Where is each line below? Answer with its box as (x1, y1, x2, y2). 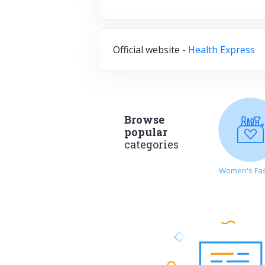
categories (124, 137, 179, 152)
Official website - (113, 43, 188, 56)
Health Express (188, 43, 255, 56)
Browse (124, 112, 165, 127)
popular (124, 125, 168, 140)
